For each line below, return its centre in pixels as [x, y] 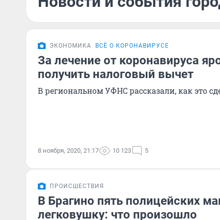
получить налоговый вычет [116, 74]
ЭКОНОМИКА [70, 46]
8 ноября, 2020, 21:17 [68, 151]
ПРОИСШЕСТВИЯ [77, 186]
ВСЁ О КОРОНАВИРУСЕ [132, 46]
